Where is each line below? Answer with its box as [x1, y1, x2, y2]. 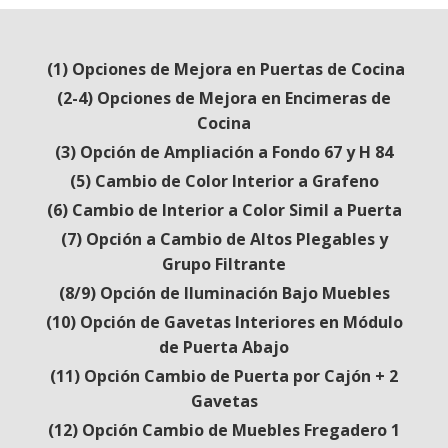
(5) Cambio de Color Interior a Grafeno [69, 170, 379, 192]
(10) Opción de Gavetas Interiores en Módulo [45, 311, 403, 333]
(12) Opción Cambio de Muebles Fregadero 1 [48, 419, 400, 441]
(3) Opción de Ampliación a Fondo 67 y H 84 [55, 141, 393, 163]
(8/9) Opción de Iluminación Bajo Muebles [58, 282, 390, 304]
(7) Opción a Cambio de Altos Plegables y [60, 228, 388, 250]
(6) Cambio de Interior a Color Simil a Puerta [46, 199, 402, 221]
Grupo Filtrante [162, 253, 286, 275]
